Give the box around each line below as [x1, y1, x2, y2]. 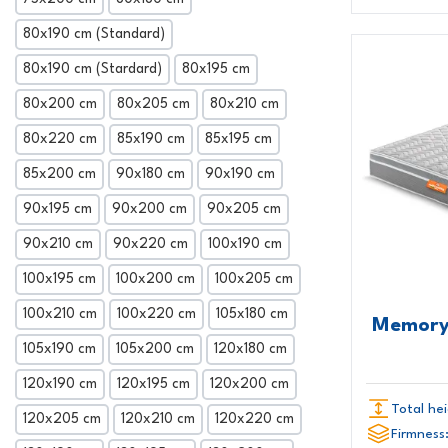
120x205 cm [23, 412, 101, 427]
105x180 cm [216, 307, 288, 322]
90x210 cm [23, 237, 93, 252]
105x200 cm [116, 342, 194, 357]
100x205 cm [215, 272, 293, 287]
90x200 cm [112, 202, 187, 217]
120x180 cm [214, 342, 287, 357]
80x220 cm [23, 132, 97, 147]
